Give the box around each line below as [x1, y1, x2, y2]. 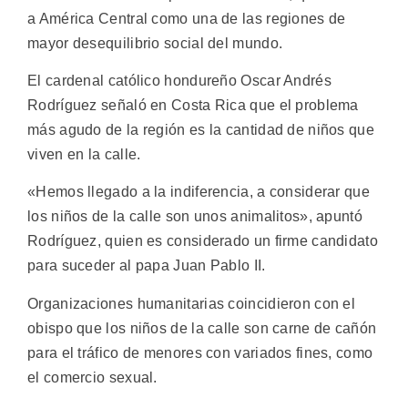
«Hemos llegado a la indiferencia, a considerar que [27, 184, 370, 200]
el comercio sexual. [27, 369, 158, 385]
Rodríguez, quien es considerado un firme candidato [27, 233, 378, 250]
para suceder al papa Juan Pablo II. [27, 258, 266, 274]
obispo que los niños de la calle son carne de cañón [27, 320, 377, 336]
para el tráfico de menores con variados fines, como [27, 344, 373, 361]
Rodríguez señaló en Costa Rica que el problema [27, 97, 359, 113]
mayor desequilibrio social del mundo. [27, 35, 283, 51]
